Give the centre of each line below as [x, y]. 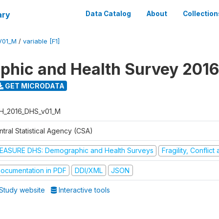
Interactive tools [84, 190]
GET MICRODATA [34, 86]
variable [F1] [41, 41]
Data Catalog [108, 14]
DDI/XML [88, 170]
